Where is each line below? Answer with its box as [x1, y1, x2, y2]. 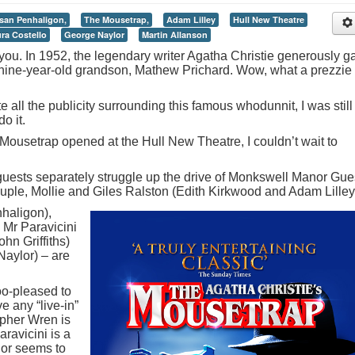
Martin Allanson [142, 29, 208, 40]
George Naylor [64, 29, 124, 40]
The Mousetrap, [84, 13, 149, 25]
